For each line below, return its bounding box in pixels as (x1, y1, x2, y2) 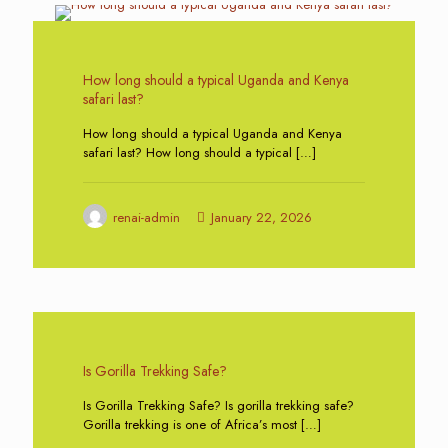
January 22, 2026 (211, 208, 312, 227)
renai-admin (113, 208, 180, 227)
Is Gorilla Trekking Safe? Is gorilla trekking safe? (83, 396, 354, 415)
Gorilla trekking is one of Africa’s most (83, 415, 297, 434)
